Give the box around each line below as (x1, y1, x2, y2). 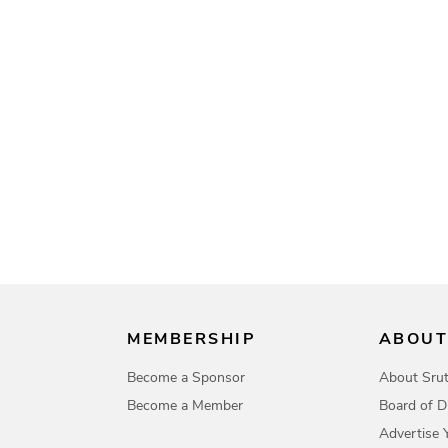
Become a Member (127, 395, 244, 415)
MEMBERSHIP (127, 327, 257, 350)
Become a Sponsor (127, 367, 246, 387)
